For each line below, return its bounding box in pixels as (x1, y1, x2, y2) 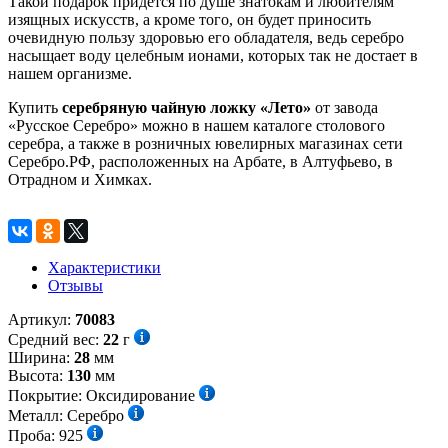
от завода (311, 98, 378, 116)
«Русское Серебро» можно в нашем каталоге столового (8, 116, 385, 134)
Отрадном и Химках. (8, 170, 152, 188)
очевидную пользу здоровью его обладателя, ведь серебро (8, 28, 404, 46)
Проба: (8, 426, 59, 444)
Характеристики (48, 258, 161, 276)
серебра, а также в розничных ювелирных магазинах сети (8, 134, 403, 152)
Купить (8, 98, 62, 116)
